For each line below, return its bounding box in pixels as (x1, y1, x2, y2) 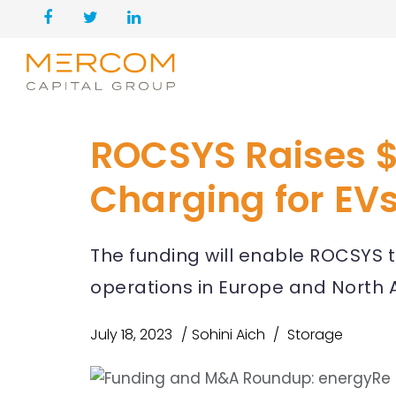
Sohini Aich (192, 324, 265, 345)
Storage (287, 324, 343, 345)
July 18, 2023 (90, 324, 172, 345)
